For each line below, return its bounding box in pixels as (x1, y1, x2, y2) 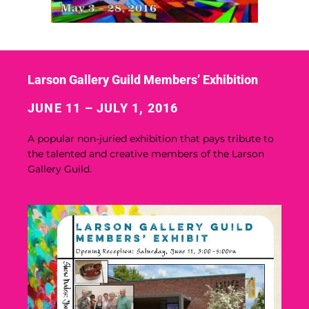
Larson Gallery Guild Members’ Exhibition (28, 72, 258, 87)
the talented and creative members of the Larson (28, 147, 264, 160)
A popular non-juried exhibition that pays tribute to (28, 132, 274, 145)
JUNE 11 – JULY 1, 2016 (28, 100, 179, 115)
